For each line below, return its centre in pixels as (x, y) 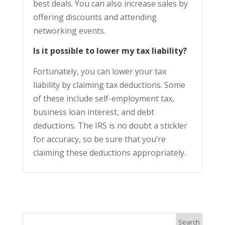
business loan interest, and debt (93, 112)
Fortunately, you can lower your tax (99, 72)
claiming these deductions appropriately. (109, 153)
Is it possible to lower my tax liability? (110, 51)
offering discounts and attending (95, 17)
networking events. (69, 31)
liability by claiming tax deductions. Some (109, 85)
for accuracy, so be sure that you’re (99, 139)
